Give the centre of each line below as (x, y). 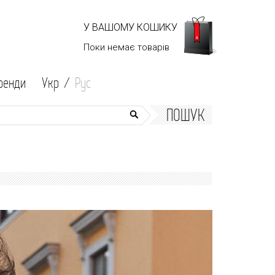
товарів (153, 47)
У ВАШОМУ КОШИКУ (130, 27)
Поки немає (110, 47)
